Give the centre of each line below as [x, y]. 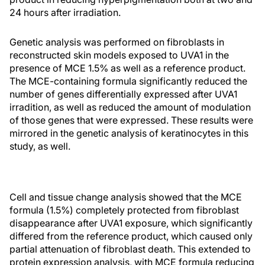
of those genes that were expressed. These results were [131, 120]
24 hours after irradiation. [65, 12]
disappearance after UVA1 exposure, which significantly [131, 223]
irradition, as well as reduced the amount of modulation [130, 107]
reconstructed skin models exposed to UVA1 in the [119, 55]
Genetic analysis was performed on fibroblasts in [117, 42]
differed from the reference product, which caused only [131, 236]
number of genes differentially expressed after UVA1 [123, 94]
